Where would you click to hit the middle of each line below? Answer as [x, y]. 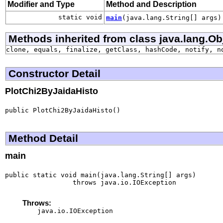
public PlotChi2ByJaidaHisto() [63, 110]
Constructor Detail [55, 73]
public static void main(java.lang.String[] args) [101, 175]
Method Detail [43, 138]
